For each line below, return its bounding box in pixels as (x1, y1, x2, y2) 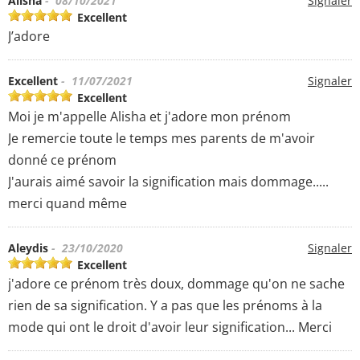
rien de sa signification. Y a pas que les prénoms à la (8, 296, 322, 314)
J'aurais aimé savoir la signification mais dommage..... (8, 172, 329, 190)
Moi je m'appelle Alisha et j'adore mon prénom (8, 107, 291, 125)
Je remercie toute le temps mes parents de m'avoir (8, 129, 315, 147)
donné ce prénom (8, 150, 117, 169)
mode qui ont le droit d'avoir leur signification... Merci (8, 317, 332, 336)
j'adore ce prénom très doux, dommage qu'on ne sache (8, 274, 345, 292)
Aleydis (8, 239, 48, 256)
